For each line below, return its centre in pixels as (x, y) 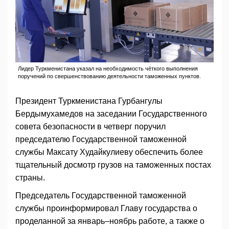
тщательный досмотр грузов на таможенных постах (113, 165)
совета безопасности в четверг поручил (90, 127)
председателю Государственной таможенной (101, 140)
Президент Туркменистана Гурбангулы (89, 101)
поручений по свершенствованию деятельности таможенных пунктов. (109, 76)
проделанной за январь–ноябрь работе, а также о (110, 221)
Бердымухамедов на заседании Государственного (111, 114)
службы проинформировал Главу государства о (106, 209)
